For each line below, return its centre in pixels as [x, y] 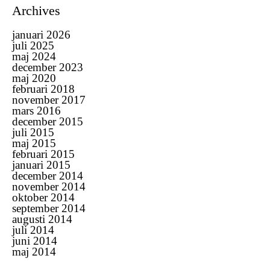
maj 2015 [34, 143]
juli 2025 [33, 45]
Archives [36, 11]
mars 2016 [36, 110]
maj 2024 [34, 56]
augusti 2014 [42, 219]
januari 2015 [41, 165]
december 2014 [48, 175]
